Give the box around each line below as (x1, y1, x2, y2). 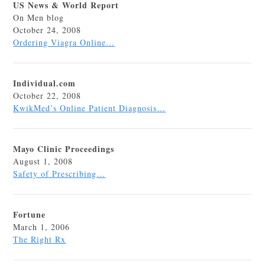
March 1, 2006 (13, 221, 70, 232)
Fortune (13, 208, 46, 221)
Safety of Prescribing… (13, 168, 106, 179)
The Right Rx (13, 234, 66, 245)
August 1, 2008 (13, 156, 73, 167)
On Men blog (13, 12, 64, 23)
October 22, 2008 (13, 90, 82, 101)
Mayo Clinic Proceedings (13, 143, 115, 155)
